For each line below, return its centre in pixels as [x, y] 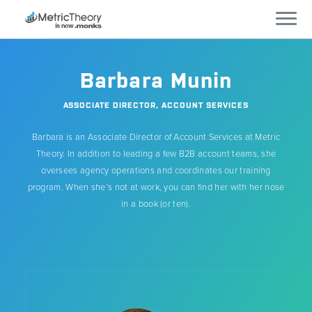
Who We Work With [63, 101]
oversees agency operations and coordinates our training [156, 171]
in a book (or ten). [156, 204]
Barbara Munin [156, 80]
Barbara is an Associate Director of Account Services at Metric [156, 137]
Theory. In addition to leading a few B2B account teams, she [156, 154]
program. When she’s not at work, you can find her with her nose [156, 187]
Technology [44, 143]
